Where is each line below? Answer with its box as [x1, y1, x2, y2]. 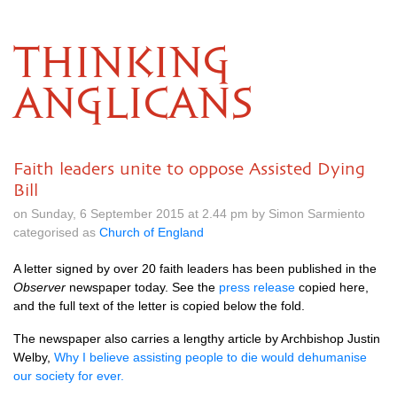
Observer [13, 280, 66, 294]
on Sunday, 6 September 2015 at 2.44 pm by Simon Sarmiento [13, 206, 365, 221]
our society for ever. [13, 369, 124, 383]
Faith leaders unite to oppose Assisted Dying [13, 159, 365, 178]
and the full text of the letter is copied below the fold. [13, 299, 305, 313]
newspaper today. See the [66, 280, 219, 294]
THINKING [13, 44, 230, 85]
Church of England [99, 225, 204, 239]
